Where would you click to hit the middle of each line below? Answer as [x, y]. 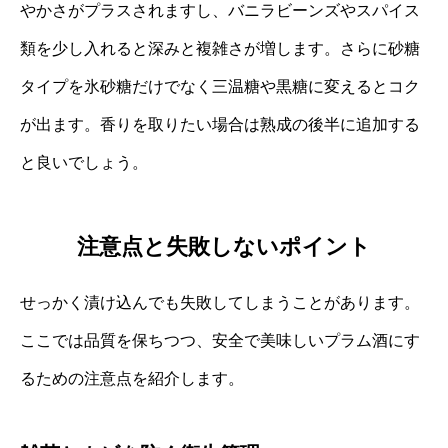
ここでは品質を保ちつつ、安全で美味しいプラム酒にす [220, 341]
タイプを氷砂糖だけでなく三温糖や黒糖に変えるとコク [220, 86]
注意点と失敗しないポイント [224, 247]
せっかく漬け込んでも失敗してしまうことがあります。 [220, 303]
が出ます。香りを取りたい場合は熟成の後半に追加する [220, 124]
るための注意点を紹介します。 [132, 379]
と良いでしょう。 [84, 162]
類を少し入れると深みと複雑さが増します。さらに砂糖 [220, 48]
